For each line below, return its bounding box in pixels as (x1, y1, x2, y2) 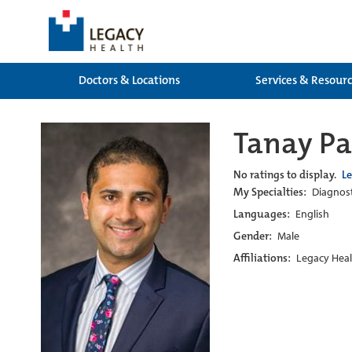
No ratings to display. (233, 167, 339, 181)
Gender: (233, 229, 274, 243)
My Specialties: (233, 185, 309, 199)
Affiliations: (233, 251, 293, 265)
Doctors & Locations (78, 72, 180, 88)
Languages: (233, 207, 292, 221)
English (295, 207, 329, 221)
